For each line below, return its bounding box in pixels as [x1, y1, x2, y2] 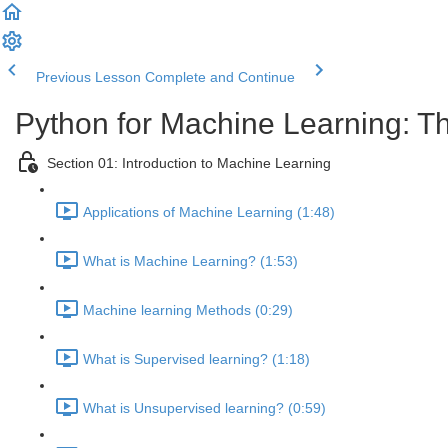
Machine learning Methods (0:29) [83, 302, 293, 319]
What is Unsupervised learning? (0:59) [83, 400, 326, 417]
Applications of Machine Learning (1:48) [83, 204, 335, 221]
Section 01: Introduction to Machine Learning [47, 155, 331, 172]
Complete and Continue [145, 69, 295, 85]
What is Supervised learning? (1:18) [83, 351, 310, 368]
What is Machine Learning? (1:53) [83, 253, 298, 270]
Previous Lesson [36, 69, 141, 85]
